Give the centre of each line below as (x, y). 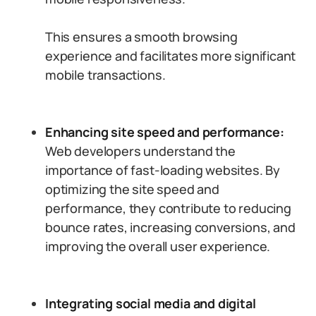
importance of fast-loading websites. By (163, 170)
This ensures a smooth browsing (141, 37)
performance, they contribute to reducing (168, 208)
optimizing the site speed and (132, 189)
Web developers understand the (140, 151)
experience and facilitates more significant (171, 56)
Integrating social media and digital (151, 303)
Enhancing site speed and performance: (165, 132)
